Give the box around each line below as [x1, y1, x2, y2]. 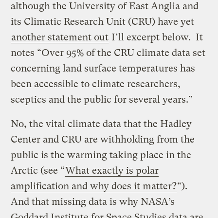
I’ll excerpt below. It [109, 31, 203, 43]
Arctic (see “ [11, 164, 65, 176]
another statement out [11, 31, 109, 43]
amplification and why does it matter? [11, 180, 177, 192]
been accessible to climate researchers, [11, 78, 181, 90]
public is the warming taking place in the [11, 149, 192, 161]
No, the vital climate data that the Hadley [11, 118, 192, 129]
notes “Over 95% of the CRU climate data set [11, 47, 206, 58]
